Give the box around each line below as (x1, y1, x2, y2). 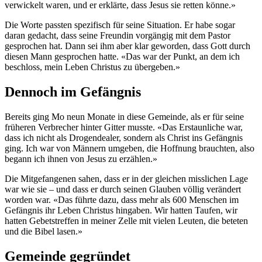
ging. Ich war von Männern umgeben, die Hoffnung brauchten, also (5, 143, 254, 154)
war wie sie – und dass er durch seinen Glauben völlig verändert (5, 184, 241, 195)
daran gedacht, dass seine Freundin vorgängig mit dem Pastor (5, 30, 230, 41)
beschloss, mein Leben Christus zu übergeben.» (5, 62, 180, 73)
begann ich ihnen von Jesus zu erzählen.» (5, 154, 157, 164)
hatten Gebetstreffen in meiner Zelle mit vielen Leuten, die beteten (5, 216, 248, 226)
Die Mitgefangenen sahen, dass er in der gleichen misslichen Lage (5, 174, 248, 184)
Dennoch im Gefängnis (5, 84, 141, 100)
